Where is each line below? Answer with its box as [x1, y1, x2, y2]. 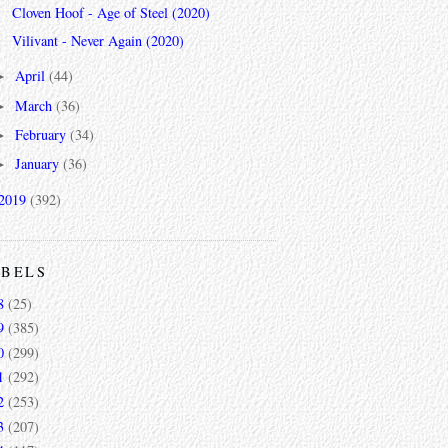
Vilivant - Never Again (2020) [11, 31, 184, 51]
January [15, 153, 64, 173]
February [15, 124, 71, 144]
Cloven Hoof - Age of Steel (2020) [11, 3, 210, 23]
